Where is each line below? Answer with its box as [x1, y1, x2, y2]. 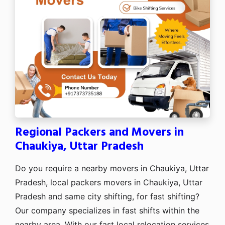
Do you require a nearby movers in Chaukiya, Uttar [15, 163, 209, 173]
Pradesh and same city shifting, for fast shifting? [15, 191, 199, 201]
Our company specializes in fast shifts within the [15, 205, 199, 215]
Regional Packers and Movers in [15, 123, 184, 142]
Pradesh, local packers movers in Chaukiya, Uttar [15, 177, 202, 187]
